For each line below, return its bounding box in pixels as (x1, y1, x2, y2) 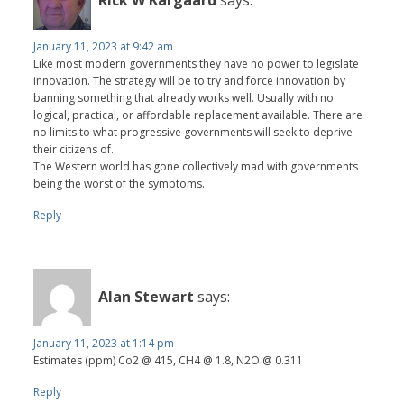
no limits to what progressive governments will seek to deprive (33, 124, 353, 140)
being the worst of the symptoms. (33, 175, 206, 191)
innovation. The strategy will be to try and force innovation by (33, 72, 346, 88)
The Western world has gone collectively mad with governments (33, 158, 359, 174)
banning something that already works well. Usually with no (33, 89, 335, 106)
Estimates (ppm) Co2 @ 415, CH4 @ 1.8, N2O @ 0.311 (33, 352, 304, 368)
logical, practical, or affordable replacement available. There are (33, 106, 363, 123)
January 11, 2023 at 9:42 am (33, 38, 174, 54)
